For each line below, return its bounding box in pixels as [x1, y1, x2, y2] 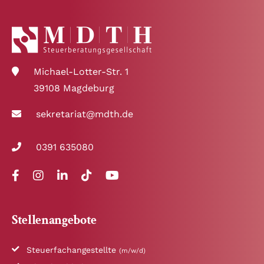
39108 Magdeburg [34, 82, 114, 94]
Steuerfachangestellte [26, 245, 119, 255]
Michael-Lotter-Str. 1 [34, 65, 128, 77]
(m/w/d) [118, 246, 146, 255]
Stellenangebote [12, 211, 97, 229]
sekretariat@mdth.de [36, 108, 133, 120]
